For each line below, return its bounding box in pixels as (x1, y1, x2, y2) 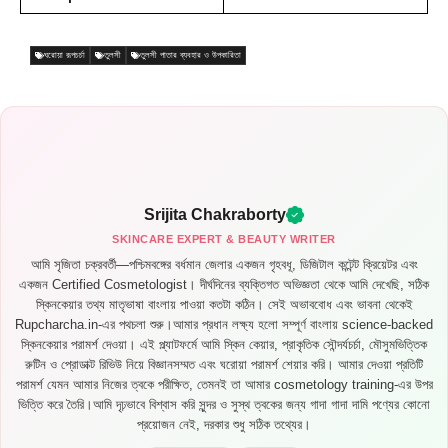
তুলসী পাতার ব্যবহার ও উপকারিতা (140, 49, 241, 60)
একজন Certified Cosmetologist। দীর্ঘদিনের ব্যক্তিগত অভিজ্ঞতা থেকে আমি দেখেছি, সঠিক (19, 276, 429, 292)
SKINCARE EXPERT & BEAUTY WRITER (112, 232, 336, 245)
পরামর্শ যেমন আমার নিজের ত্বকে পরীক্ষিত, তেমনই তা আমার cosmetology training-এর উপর (15, 376, 433, 392)
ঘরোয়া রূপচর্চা (44, 49, 85, 60)
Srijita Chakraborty (144, 205, 286, 223)
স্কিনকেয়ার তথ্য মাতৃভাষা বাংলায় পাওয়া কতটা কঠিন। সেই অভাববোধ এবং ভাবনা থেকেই (35, 296, 413, 312)
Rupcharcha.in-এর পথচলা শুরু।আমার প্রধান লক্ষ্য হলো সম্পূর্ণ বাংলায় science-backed (15, 316, 433, 332)
